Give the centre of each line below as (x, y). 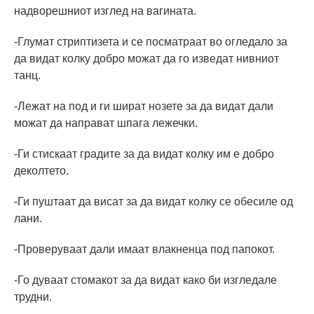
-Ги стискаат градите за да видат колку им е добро (144, 154)
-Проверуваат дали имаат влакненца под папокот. (144, 250)
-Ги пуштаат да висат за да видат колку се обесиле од (153, 202)
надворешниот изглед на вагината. (105, 11)
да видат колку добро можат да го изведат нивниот (146, 59)
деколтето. (41, 171)
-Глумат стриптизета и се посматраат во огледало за (151, 42)
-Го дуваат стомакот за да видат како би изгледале (145, 280)
